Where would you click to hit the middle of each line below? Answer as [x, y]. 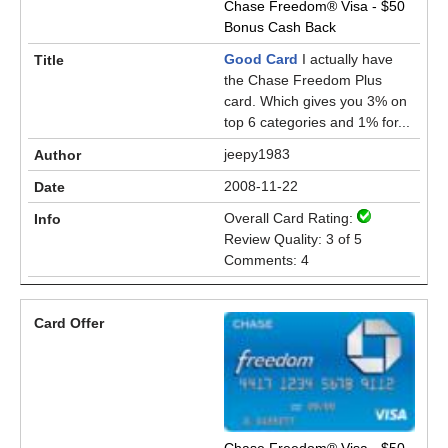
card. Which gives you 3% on [315, 101]
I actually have [345, 59]
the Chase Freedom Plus [303, 80]
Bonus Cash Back [280, 27]
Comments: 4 [266, 260]
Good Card [261, 59]
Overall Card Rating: [290, 218]
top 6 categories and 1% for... [317, 122]
